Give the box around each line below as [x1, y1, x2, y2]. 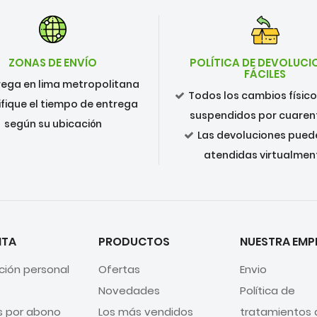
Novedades [98, 282, 160, 298]
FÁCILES [244, 66, 286, 81]
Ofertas [98, 261, 140, 277]
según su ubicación [4, 116, 102, 131]
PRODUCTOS [98, 233, 170, 250]
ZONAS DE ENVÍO [8, 54, 97, 70]
